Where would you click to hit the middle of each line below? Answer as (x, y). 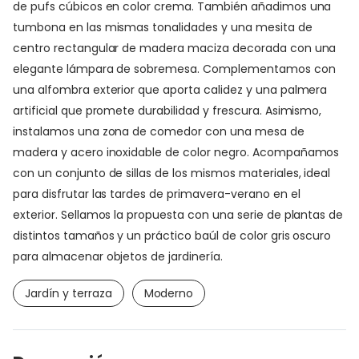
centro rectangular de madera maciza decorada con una (175, 48)
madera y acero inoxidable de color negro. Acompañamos (176, 152)
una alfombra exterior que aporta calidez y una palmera (170, 89)
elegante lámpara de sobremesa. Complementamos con (174, 69)
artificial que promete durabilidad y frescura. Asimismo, (167, 110)
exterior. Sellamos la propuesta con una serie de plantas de (178, 214)
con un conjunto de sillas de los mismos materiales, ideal (172, 173)
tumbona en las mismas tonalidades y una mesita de (163, 27)
